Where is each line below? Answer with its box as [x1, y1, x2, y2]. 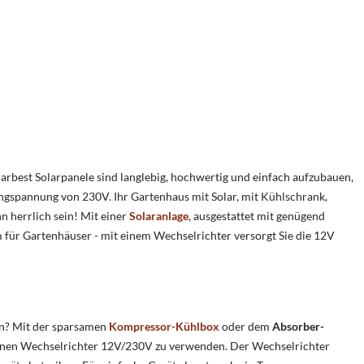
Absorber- [272, 319, 324, 334]
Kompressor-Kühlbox [109, 319, 219, 334]
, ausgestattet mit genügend [188, 209, 325, 223]
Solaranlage [129, 209, 188, 223]
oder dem [219, 319, 272, 334]
